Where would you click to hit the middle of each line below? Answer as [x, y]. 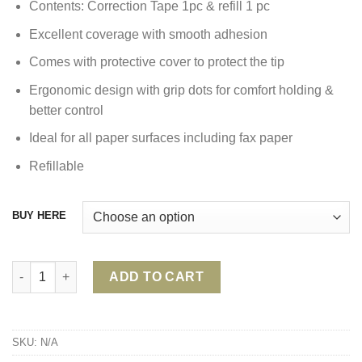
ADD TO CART [157, 276]
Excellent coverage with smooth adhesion [148, 34]
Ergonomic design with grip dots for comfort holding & [181, 90]
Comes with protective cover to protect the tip [156, 62]
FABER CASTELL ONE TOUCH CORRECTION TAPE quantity [174, 269]
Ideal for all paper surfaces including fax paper [160, 138]
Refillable [56, 166]
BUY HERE [39, 215]
